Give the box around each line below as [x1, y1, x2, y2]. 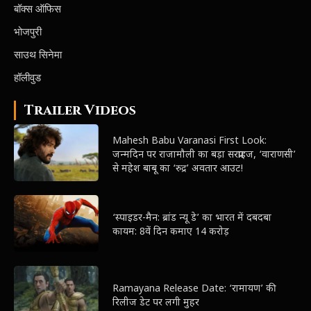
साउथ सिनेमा [14, 49, 62, 61]
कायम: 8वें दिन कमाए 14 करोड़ [112, 226, 230, 239]
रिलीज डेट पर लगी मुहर [112, 296, 200, 310]
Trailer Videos [24, 101, 136, 120]
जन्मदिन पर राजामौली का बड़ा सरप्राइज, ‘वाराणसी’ [112, 148, 296, 162]
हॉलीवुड [14, 72, 41, 84]
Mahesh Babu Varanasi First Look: [112, 134, 267, 148]
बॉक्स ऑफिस [14, 3, 61, 15]
